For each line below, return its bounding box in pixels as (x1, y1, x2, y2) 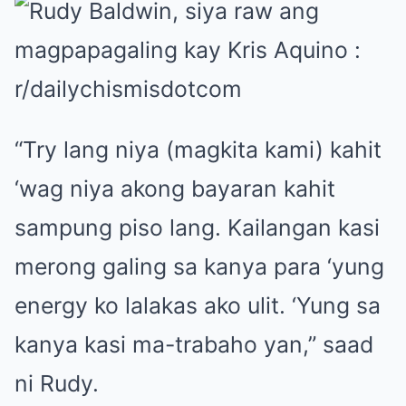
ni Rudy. (14, 369, 99, 397)
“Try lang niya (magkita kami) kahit (14, 135, 382, 163)
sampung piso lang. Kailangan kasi (14, 213, 380, 241)
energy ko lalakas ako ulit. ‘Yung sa (14, 291, 381, 319)
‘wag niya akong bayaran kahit (14, 174, 335, 202)
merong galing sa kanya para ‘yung (14, 252, 384, 280)
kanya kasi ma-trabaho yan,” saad (14, 330, 373, 358)
